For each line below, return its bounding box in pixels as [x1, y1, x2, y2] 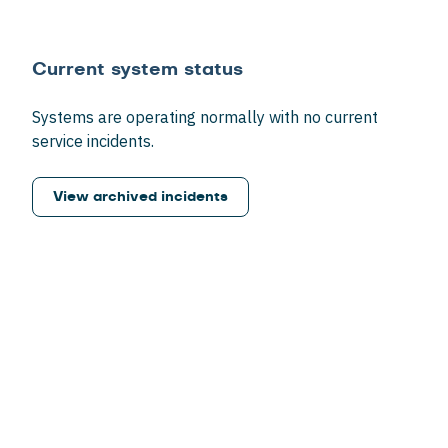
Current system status [32, 59, 243, 79]
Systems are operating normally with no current [32, 106, 378, 127]
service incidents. [32, 130, 154, 151]
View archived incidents [53, 189, 228, 204]
